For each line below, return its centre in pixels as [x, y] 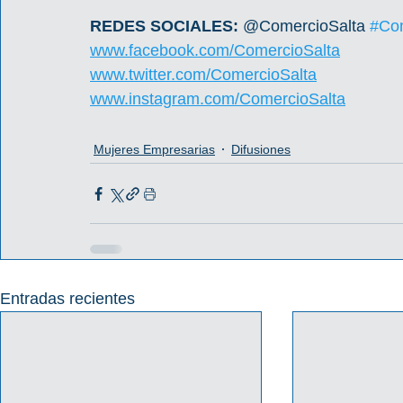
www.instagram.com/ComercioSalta [218, 99]
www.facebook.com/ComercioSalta [215, 50]
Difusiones [261, 149]
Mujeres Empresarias [154, 149]
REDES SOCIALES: [166, 26]
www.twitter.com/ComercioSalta [203, 75]
